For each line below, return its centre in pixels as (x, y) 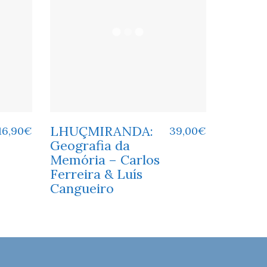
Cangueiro (82, 188)
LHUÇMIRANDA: (101, 131)
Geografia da (90, 145)
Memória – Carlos (105, 159)
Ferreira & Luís (96, 174)
